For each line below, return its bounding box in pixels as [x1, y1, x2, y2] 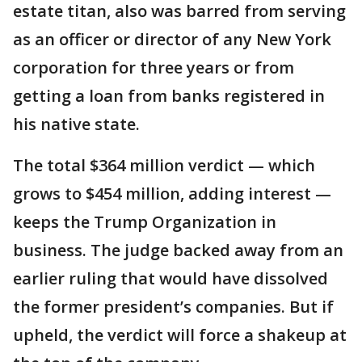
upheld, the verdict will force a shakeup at [13, 324, 347, 347]
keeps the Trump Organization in [13, 211, 276, 234]
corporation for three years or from [13, 57, 294, 79]
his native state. [13, 113, 140, 136]
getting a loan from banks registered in [13, 85, 325, 107]
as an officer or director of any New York [13, 28, 331, 51]
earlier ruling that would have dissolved [13, 267, 328, 290]
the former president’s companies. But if [13, 296, 334, 318]
